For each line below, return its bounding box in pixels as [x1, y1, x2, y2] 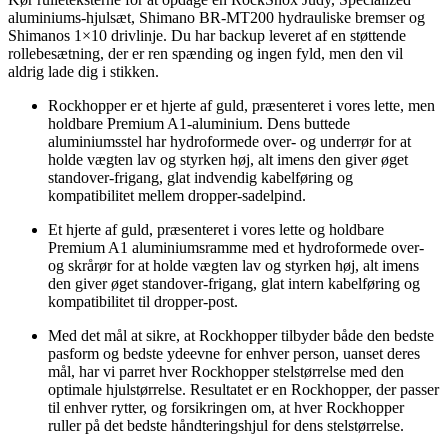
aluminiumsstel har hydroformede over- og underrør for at [48, 132, 411, 150]
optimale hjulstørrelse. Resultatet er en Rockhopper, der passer [48, 380, 439, 398]
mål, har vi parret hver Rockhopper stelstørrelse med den [48, 362, 404, 380]
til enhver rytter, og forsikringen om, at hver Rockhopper [48, 398, 404, 416]
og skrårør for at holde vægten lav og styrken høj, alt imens [48, 256, 419, 274]
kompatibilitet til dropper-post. [48, 292, 238, 310]
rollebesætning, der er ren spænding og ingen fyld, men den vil [8, 44, 403, 62]
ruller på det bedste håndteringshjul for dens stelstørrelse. [48, 416, 404, 434]
